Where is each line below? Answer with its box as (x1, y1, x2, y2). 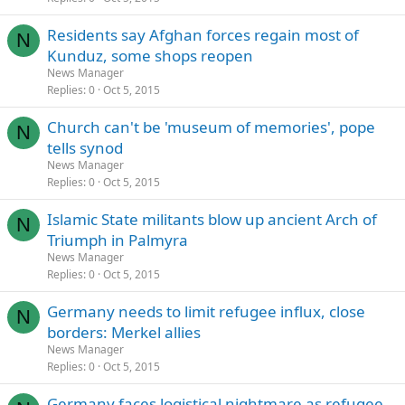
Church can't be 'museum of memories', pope (47, 117, 375, 137)
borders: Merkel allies (47, 322, 201, 343)
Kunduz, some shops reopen (47, 45, 253, 66)
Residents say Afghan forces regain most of (47, 24, 359, 45)
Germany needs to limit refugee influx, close (47, 301, 365, 322)
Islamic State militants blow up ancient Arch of (47, 209, 377, 230)
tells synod (47, 137, 123, 158)
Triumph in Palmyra (47, 230, 188, 250)
